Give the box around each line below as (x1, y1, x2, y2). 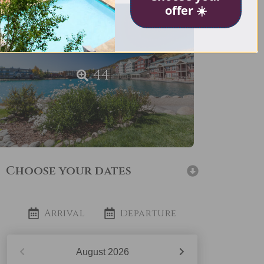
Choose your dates (6, 162, 131, 179)
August (75, 246, 105, 257)
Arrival (44, 206, 85, 220)
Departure (120, 206, 177, 220)
